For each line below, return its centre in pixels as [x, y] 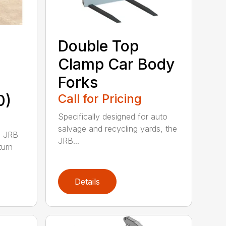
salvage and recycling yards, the [118, 129]
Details [88, 182]
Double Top [99, 46]
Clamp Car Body [117, 64]
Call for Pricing [100, 99]
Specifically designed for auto [113, 117]
